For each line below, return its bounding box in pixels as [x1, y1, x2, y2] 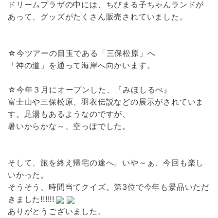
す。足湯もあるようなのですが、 [8, 109, 130, 119]
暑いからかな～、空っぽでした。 [8, 121, 130, 131]
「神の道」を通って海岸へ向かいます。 [8, 60, 155, 70]
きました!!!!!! [8, 194, 54, 204]
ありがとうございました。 [8, 206, 106, 216]
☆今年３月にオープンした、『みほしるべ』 [8, 85, 172, 94]
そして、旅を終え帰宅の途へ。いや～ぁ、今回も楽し [8, 158, 204, 167]
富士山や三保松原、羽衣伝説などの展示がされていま [8, 97, 204, 107]
